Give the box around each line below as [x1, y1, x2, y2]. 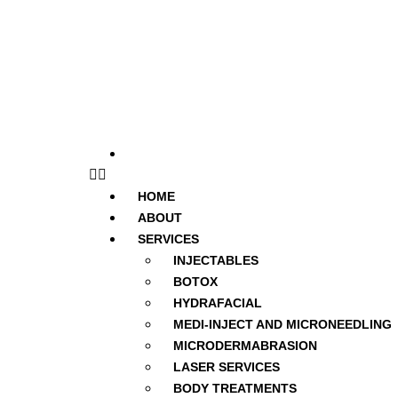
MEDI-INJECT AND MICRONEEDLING [173, 317, 392, 331]
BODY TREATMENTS [173, 381, 297, 395]
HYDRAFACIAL [173, 296, 262, 310]
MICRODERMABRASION [173, 338, 317, 353]
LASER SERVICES [173, 360, 280, 374]
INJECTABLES [173, 253, 259, 267]
